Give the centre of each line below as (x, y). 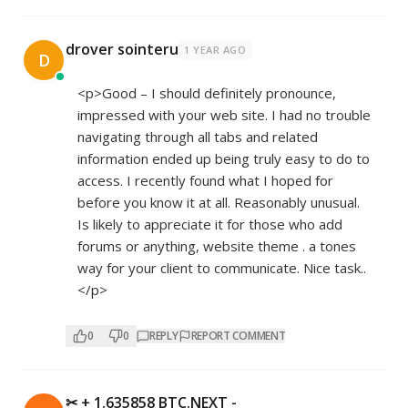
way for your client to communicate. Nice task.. (222, 268)
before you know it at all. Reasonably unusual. (219, 203)
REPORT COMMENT (238, 336)
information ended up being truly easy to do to (224, 159)
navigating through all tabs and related (198, 137)
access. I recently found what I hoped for (205, 181)
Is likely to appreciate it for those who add (210, 224)
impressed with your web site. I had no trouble (224, 115)
